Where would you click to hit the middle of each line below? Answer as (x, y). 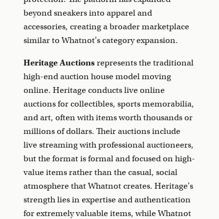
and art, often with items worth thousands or (108, 118)
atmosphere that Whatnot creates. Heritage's (108, 186)
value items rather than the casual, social (100, 173)
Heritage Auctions (59, 63)
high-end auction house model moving (97, 77)
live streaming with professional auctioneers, (109, 145)
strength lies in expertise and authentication (107, 200)
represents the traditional (144, 63)
